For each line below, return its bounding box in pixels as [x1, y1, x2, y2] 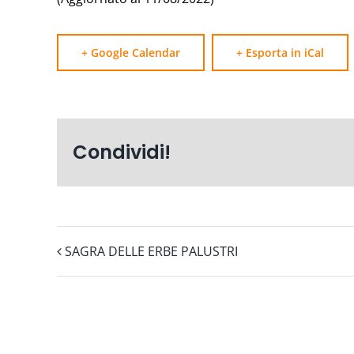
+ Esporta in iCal [236, 44, 324, 60]
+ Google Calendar [81, 44, 180, 60]
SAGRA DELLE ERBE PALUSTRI [65, 243, 238, 261]
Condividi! [73, 138, 171, 165]
